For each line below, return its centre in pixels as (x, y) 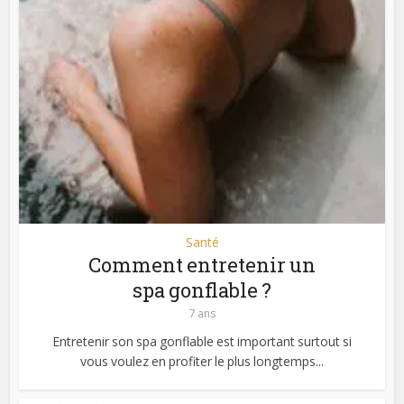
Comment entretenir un (202, 264)
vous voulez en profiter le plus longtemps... (202, 361)
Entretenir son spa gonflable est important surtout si (202, 341)
